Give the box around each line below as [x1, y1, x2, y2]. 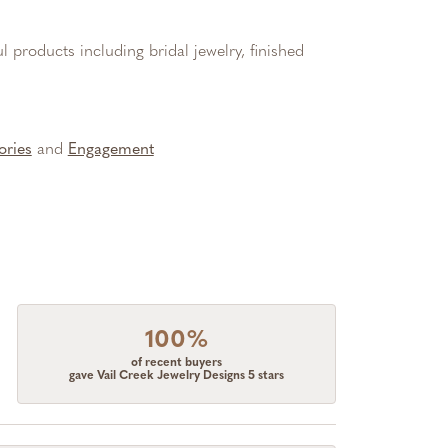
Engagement [67, 142, 154, 159]
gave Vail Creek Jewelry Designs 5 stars [69, 369, 285, 382]
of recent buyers [131, 356, 223, 369]
